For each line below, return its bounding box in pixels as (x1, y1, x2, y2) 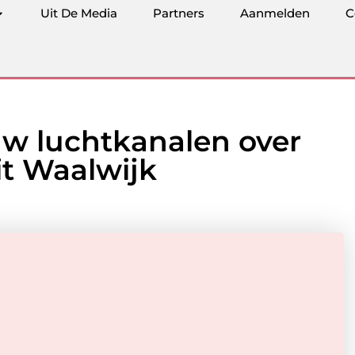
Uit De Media (40, 6, 117, 21)
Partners (153, 6, 204, 21)
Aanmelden (240, 6, 310, 21)
